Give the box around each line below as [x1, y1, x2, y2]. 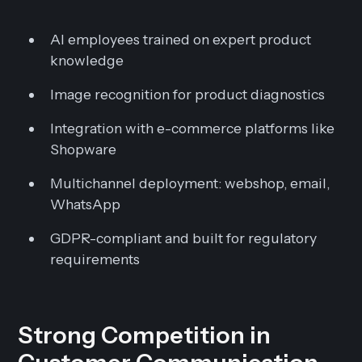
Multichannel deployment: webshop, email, [50, 175, 330, 192]
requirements [50, 250, 141, 267]
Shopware [50, 141, 117, 158]
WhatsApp [50, 196, 121, 213]
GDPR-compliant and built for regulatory [50, 229, 318, 246]
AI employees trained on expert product [50, 31, 312, 48]
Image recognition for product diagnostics [50, 86, 326, 103]
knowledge [50, 52, 124, 69]
